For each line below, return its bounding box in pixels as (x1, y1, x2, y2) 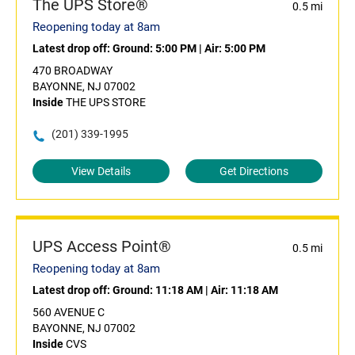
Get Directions (219, 165, 288, 178)
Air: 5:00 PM (204, 42, 265, 55)
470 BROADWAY (32, 64, 113, 78)
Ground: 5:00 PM (113, 42, 197, 55)
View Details (71, 165, 131, 178)
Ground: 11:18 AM (113, 284, 203, 297)
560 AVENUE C (32, 306, 105, 319)
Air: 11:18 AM (211, 284, 278, 297)
